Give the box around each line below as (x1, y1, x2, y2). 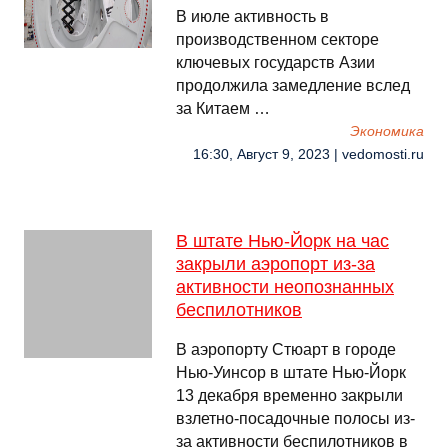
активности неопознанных (176, 277, 394, 297)
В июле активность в (176, 8, 329, 25)
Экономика (350, 124, 424, 139)
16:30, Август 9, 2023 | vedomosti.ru (193, 147, 424, 162)
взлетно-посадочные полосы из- (176, 410, 415, 427)
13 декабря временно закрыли (176, 387, 403, 404)
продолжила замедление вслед (176, 77, 410, 94)
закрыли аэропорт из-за (176, 254, 375, 274)
